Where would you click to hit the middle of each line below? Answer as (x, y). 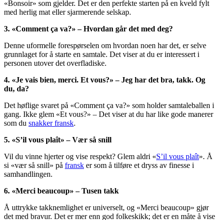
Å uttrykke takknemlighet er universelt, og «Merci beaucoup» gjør (106, 208)
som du (16, 123)
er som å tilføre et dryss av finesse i (139, 165)
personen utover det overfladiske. (55, 63)
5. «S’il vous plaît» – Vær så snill (58, 140)
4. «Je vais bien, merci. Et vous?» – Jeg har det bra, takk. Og (105, 80)
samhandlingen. (28, 174)
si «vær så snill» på (34, 165)
